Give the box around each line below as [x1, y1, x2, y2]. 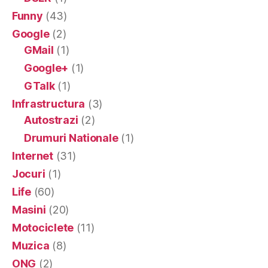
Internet [12, 149, 53, 162]
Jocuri [12, 167, 45, 180]
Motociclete [12, 221, 74, 234]
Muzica [12, 239, 50, 252]
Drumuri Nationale [24, 131, 118, 144]
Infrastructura [12, 97, 86, 110]
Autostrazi [24, 113, 78, 126]
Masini [12, 203, 46, 216]
